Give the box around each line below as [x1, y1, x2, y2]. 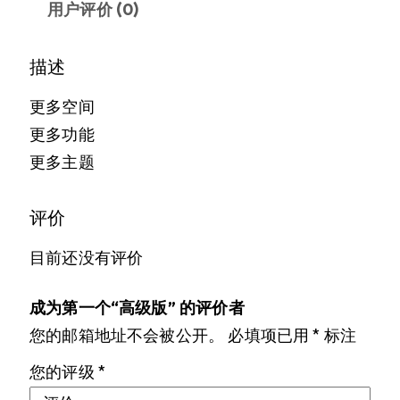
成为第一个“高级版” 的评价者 [29, 298, 245, 319]
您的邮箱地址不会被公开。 [29, 326, 225, 346]
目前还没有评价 [29, 248, 144, 269]
